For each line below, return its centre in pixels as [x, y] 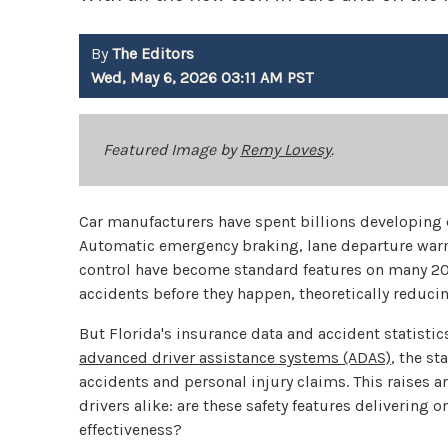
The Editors [153, 54]
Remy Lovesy [286, 150]
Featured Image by [172, 150]
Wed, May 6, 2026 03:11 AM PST [202, 78]
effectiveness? [131, 430]
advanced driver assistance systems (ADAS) [235, 358]
